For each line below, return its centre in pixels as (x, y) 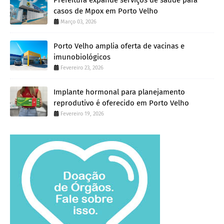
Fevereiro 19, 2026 (82, 113)
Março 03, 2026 (78, 21)
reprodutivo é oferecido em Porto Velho (121, 103)
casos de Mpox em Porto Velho (106, 11)
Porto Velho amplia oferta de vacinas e (119, 46)
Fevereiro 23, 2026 (82, 67)
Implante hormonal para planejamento (119, 92)
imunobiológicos (82, 57)
